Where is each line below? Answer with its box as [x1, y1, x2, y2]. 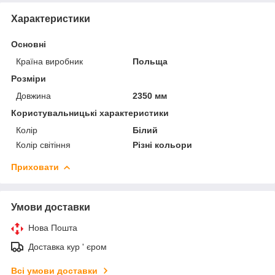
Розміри [11, 73, 46, 83]
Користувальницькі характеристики [11, 107, 169, 118]
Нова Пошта [28, 222, 77, 233]
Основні [11, 39, 46, 49]
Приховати [11, 161, 59, 172]
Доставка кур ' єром [28, 241, 107, 252]
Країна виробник [16, 56, 83, 66]
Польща [133, 56, 168, 66]
